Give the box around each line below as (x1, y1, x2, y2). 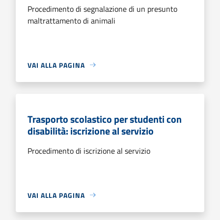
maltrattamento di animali (27, 14, 115, 27)
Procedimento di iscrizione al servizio (27, 144, 150, 157)
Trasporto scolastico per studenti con (27, 111, 182, 127)
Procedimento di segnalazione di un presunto (27, 2, 177, 15)
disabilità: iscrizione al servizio (27, 123, 154, 138)
